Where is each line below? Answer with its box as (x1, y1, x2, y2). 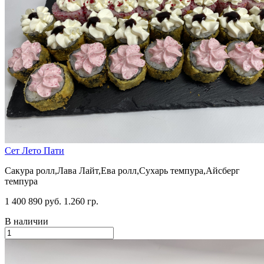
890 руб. (28, 196, 61, 206)
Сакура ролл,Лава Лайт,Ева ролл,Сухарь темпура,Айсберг (5, 165, 240, 176)
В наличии (5, 216, 48, 226)
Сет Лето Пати (5, 145, 64, 156)
